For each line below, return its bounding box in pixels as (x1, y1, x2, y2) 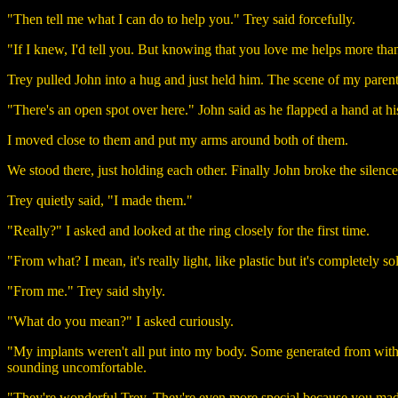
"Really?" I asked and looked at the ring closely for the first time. (7, 222, 370, 238)
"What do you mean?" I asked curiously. (7, 313, 234, 329)
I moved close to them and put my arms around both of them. (7, 131, 348, 147)
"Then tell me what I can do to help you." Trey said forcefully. (7, 11, 355, 27)
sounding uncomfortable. (7, 359, 147, 375)
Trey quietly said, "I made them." (7, 192, 193, 208)
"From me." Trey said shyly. (7, 283, 165, 298)
